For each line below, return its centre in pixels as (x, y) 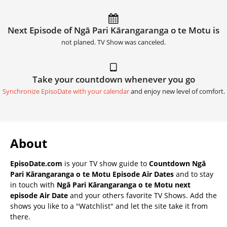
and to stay (194, 174)
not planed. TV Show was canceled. (113, 43)
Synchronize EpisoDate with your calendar (66, 92)
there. (20, 217)
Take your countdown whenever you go (113, 80)
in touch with (33, 185)
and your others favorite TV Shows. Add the (142, 196)
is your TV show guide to (106, 164)
